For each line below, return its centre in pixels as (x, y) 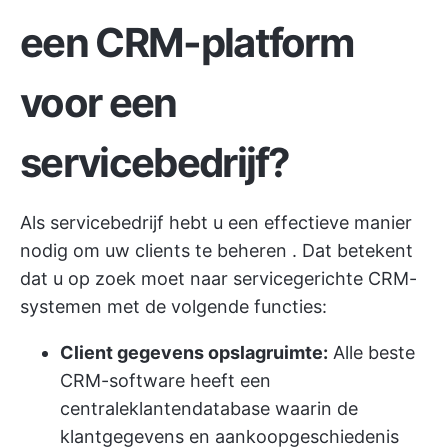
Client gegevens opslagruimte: (194, 352)
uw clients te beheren (196, 250)
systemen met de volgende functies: (173, 306)
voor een (98, 102)
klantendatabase (199, 408)
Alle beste (371, 352)
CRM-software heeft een (165, 380)
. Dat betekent (350, 250)
